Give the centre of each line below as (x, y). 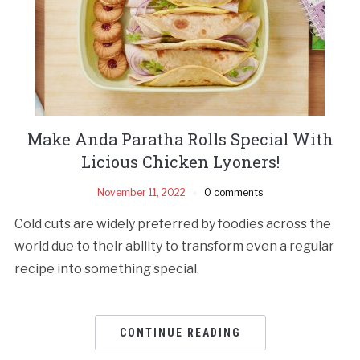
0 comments (233, 192)
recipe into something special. (106, 268)
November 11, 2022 (141, 192)
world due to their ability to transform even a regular (174, 246)
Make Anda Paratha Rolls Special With (180, 139)
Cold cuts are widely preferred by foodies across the (172, 223)
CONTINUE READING (180, 332)
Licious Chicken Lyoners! (180, 161)
